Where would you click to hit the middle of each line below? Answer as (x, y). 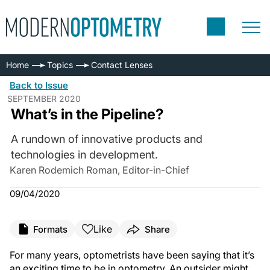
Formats (50, 229)
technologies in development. (84, 155)
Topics (60, 65)
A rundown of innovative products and (106, 139)
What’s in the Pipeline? (87, 114)
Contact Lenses (122, 65)
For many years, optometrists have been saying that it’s (132, 255)
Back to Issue (39, 85)
